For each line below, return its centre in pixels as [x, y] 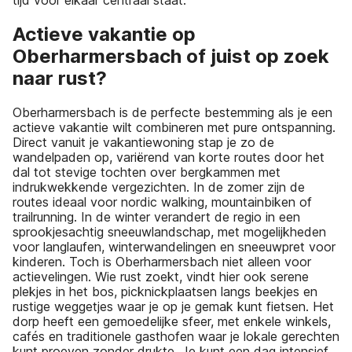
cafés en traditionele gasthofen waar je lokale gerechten [176, 336]
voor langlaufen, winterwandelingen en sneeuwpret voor [174, 246]
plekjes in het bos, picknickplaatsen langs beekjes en [165, 291]
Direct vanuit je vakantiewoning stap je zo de [143, 142]
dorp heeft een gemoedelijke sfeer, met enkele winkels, [172, 321]
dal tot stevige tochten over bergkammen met [147, 172]
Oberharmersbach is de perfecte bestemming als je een [172, 112]
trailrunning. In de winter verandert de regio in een [156, 216]
